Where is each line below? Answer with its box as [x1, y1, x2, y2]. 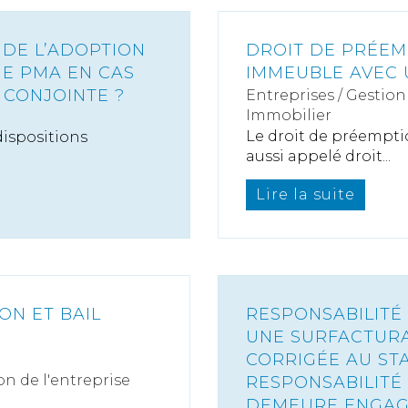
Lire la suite [256, 186, 355, 203]
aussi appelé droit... [246, 148, 391, 166]
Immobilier [246, 106, 331, 124]
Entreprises [246, 86, 334, 104]
